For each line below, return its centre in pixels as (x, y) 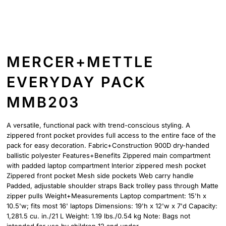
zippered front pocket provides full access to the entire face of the (111, 135)
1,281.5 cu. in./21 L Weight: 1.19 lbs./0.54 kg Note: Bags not (98, 216)
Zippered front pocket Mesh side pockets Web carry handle (100, 176)
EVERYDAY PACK (76, 82)
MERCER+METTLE (80, 62)
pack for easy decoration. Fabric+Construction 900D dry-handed (108, 145)
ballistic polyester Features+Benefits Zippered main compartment (108, 155)
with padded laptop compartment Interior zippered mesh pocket (106, 165)
